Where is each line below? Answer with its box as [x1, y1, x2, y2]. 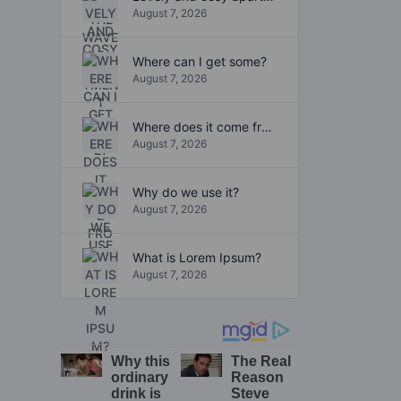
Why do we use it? [132, 184, 239, 200]
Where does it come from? [261, 119, 272, 135]
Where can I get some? [132, 54, 267, 70]
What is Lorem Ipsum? [132, 250, 261, 266]
